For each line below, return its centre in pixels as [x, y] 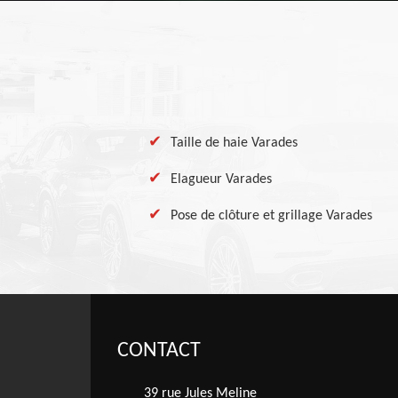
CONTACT [159, 351]
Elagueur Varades [221, 179]
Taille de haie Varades [234, 143]
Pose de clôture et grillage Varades [271, 216]
